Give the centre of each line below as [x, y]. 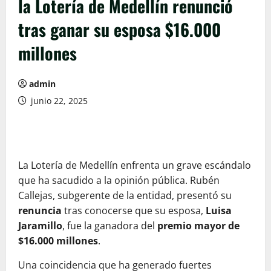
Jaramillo [40, 226]
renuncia [40, 211]
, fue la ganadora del [110, 226]
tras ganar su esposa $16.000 [119, 30]
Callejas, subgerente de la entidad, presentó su [125, 196]
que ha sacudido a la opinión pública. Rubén [119, 181]
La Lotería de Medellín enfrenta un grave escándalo [135, 165]
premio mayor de [198, 226]
